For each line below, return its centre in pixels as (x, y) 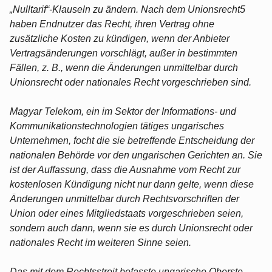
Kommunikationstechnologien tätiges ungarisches (117, 126)
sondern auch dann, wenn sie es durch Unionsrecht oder (131, 228)
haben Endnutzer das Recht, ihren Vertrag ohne (112, 24)
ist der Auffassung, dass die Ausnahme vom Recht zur (125, 169)
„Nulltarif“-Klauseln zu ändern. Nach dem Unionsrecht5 (127, 9)
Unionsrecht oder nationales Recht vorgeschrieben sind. (131, 82)
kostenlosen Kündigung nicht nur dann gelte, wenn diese (132, 184)
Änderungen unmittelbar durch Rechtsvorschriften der (124, 199)
